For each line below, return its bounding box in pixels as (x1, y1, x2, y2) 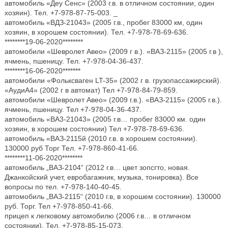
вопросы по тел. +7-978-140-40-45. (4, 183, 122, 191)
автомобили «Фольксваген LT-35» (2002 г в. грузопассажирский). (4, 76, 221, 84)
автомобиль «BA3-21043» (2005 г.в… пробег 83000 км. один (4, 115, 206, 123)
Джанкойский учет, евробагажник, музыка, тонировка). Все (4, 173, 198, 181)
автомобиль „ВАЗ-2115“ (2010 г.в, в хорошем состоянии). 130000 (4, 192, 221, 201)
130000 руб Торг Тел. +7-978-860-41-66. (4, 144, 139, 152)
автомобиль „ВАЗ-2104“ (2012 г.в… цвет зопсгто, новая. (4, 163, 190, 172)
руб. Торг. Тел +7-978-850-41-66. (4, 202, 113, 210)
